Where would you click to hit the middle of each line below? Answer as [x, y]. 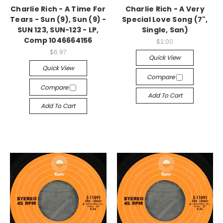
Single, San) [165, 30]
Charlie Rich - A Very [165, 9]
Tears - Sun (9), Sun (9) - [58, 19]
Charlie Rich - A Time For [58, 9]
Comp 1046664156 [58, 40]
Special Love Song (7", [165, 19]
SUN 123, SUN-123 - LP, [58, 30]
